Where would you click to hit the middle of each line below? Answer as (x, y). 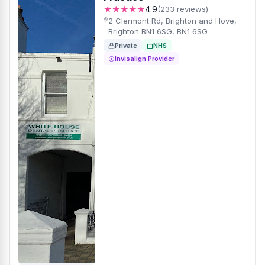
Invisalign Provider (145, 59)
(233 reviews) (183, 9)
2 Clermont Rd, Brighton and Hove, (173, 21)
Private (126, 46)
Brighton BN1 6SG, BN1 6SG (158, 31)
